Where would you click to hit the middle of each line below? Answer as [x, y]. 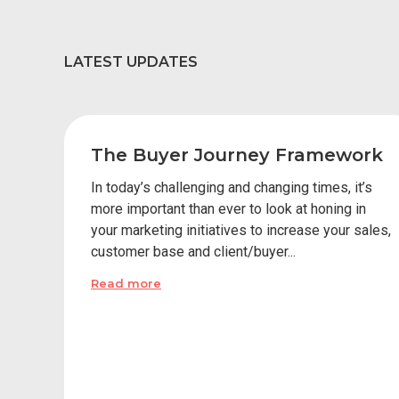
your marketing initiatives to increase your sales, [241, 230]
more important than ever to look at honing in [228, 209]
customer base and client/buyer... [193, 252]
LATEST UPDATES [131, 62]
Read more [126, 283]
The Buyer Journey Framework [237, 155]
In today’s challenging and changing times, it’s [232, 187]
